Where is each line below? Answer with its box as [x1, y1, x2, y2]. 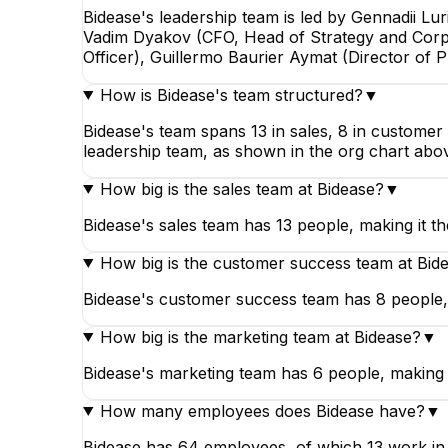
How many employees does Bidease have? [99, 400, 425, 421]
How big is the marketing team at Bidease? [99, 326, 421, 347]
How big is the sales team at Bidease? [99, 178, 384, 199]
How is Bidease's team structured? [99, 84, 363, 105]
